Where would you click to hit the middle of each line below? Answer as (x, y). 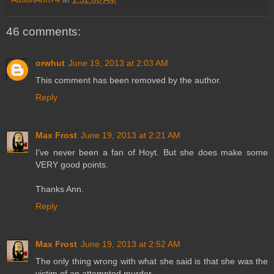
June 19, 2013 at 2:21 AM (131, 135)
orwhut (50, 63)
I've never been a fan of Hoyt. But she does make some (152, 153)
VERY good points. (72, 165)
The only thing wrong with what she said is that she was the (152, 261)
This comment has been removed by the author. (128, 80)
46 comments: (43, 31)
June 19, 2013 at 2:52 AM (131, 244)
